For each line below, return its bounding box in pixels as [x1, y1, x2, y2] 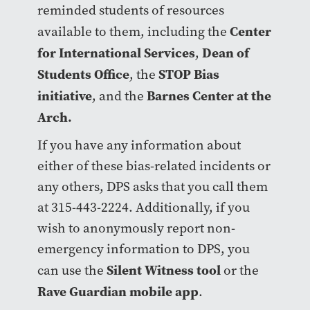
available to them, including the [37, 23, 230, 40]
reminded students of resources [37, 1, 224, 19]
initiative [37, 86, 92, 104]
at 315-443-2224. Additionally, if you [37, 199, 250, 216]
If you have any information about [37, 136, 241, 154]
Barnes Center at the [146, 86, 271, 104]
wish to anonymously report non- [37, 219, 235, 237]
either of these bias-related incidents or [37, 157, 271, 174]
